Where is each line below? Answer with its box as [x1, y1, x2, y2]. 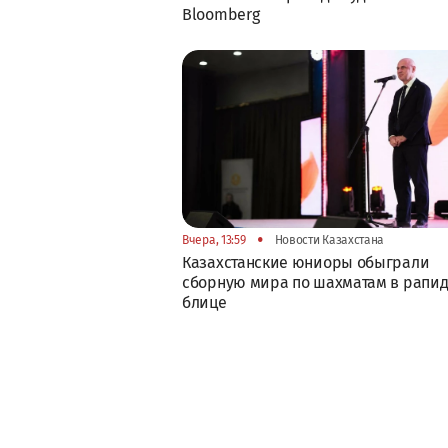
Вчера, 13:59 [182, 233, 246, 248]
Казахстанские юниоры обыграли [182, 253, 430, 273]
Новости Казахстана [271, 233, 385, 248]
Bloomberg [182, 4, 260, 24]
